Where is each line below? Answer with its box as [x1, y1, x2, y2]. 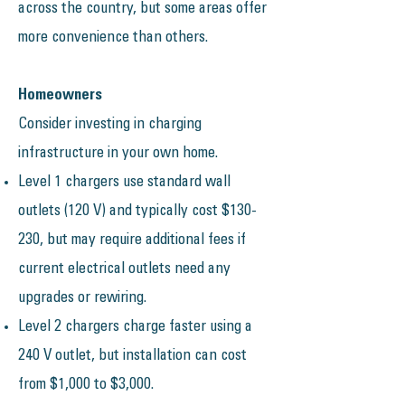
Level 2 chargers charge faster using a [18, 320, 252, 335]
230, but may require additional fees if [18, 233, 246, 249]
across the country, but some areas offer [18, 2, 267, 17]
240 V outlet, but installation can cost [18, 349, 247, 364]
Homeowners [18, 89, 102, 104]
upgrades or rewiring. [18, 291, 146, 306]
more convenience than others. [18, 31, 208, 46]
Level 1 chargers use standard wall [18, 175, 231, 191]
